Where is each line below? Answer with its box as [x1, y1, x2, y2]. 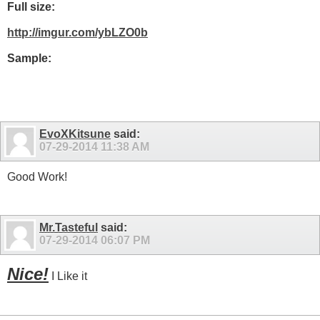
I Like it [49, 269, 87, 282]
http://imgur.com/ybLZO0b [7, 26, 148, 39]
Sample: [7, 51, 51, 64]
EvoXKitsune [39, 128, 111, 141]
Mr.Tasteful [39, 221, 98, 234]
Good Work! [7, 171, 67, 184]
